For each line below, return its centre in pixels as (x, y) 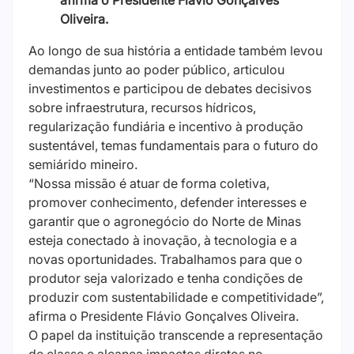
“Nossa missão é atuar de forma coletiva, (149, 184)
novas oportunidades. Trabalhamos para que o (166, 260)
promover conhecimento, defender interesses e (168, 203)
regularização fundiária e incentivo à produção (166, 127)
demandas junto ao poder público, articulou (156, 70)
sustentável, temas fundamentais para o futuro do (173, 146)
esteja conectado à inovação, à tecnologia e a (163, 241)
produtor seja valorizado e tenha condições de (166, 279)
